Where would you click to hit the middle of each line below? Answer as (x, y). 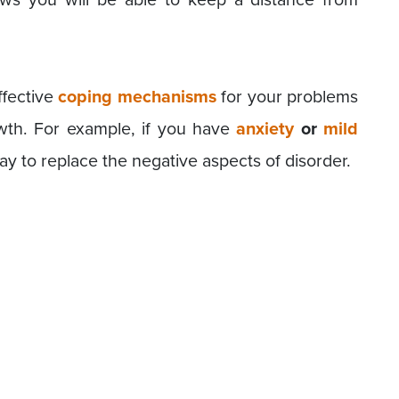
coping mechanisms (137, 97)
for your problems (290, 96)
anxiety (265, 129)
